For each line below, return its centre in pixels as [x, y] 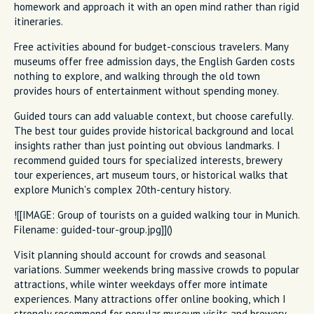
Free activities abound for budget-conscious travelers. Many [151, 46]
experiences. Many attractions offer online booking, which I [150, 299]
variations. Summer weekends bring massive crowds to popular [157, 269]
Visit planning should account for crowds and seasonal [140, 254]
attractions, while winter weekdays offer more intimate [141, 284]
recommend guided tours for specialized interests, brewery [148, 160]
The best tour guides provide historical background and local [154, 130]
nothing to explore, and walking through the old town [137, 76]
